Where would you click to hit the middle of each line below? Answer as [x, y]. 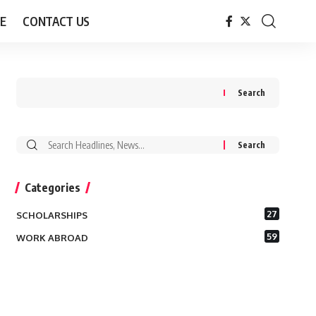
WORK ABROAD [52, 238]
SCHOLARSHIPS [51, 215]
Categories [52, 188]
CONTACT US [56, 21]
